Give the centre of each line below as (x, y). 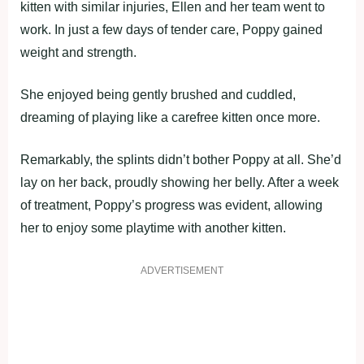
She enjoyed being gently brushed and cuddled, (158, 94)
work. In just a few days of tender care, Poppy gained (171, 29)
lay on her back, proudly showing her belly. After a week (180, 182)
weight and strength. (78, 52)
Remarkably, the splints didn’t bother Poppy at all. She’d (181, 159)
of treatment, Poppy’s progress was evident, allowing (171, 205)
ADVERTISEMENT (182, 270)
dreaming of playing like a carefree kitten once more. (170, 117)
